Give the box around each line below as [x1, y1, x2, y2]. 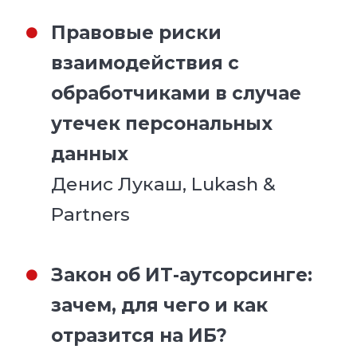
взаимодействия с [51, 51, 240, 74]
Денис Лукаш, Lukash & [51, 172, 277, 195]
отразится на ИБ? [51, 324, 228, 347]
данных [51, 142, 129, 165]
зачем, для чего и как [51, 293, 269, 316]
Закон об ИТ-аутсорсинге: [51, 263, 313, 286]
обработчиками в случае [51, 81, 302, 104]
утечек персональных [51, 112, 273, 135]
